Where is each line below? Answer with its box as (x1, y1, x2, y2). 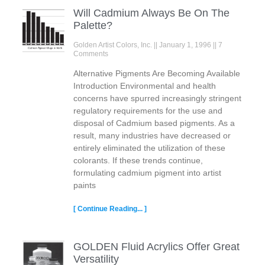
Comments (73, 49, 108, 58)
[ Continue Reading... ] (73, 204, 147, 213)
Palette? (73, 19, 112, 31)
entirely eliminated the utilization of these (73, 143, 225, 153)
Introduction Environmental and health (73, 80, 216, 91)
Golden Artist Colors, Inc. (73, 40, 154, 49)
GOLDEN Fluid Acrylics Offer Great (73, 240, 240, 253)
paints (73, 180, 96, 190)
